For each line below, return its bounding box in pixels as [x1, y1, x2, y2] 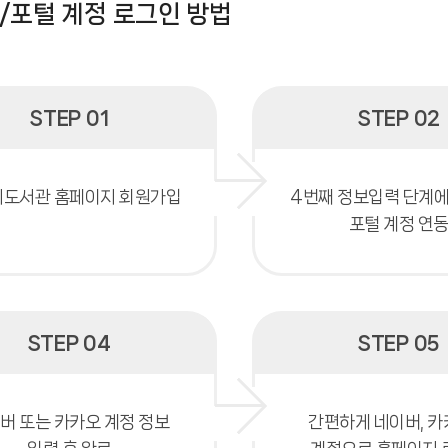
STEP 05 [357, 333, 441, 354]
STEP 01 [30, 108, 109, 129]
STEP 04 [27, 333, 111, 354]
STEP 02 [357, 108, 441, 129]
